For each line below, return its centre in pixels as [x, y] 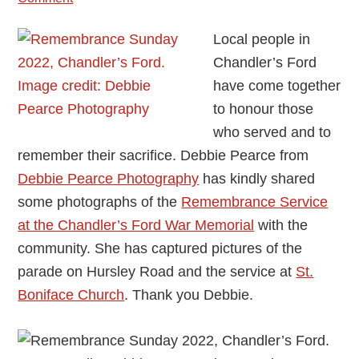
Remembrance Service [255, 202]
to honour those [264, 109]
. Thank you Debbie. [189, 294]
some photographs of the [100, 202]
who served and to [272, 132]
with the [281, 225]
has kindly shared [257, 178]
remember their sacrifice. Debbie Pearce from [163, 155]
